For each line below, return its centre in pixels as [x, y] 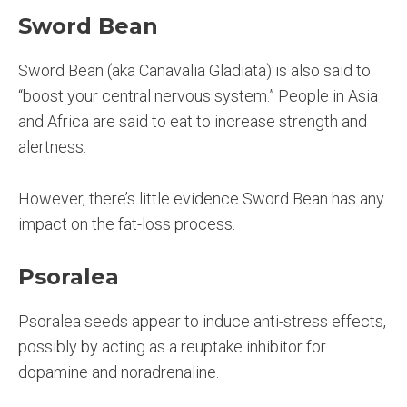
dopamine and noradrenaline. [119, 372]
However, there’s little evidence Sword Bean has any [201, 198]
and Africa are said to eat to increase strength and [193, 121]
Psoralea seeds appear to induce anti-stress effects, [202, 322]
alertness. [52, 146]
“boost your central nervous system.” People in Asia [198, 95]
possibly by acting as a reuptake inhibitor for [172, 347]
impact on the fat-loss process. [127, 223]
